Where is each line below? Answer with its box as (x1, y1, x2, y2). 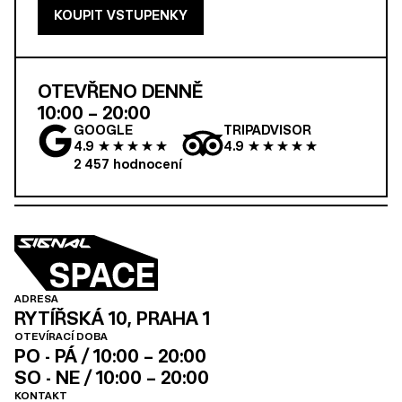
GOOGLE (74, 122, 133, 137)
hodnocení (109, 156, 182, 171)
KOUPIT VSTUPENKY (54, 6, 188, 22)
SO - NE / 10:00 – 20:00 (14, 365, 209, 388)
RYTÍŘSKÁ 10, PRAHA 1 (14, 306, 210, 328)
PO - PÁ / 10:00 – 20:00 (14, 344, 206, 366)
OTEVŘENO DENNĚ (38, 80, 203, 101)
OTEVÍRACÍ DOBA (14, 329, 108, 342)
